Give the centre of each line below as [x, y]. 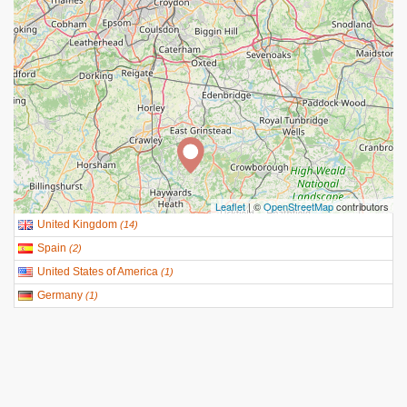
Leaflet [230, 206]
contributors [361, 206]
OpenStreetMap [298, 206]
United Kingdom [77, 224]
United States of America [98, 272]
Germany [60, 295]
